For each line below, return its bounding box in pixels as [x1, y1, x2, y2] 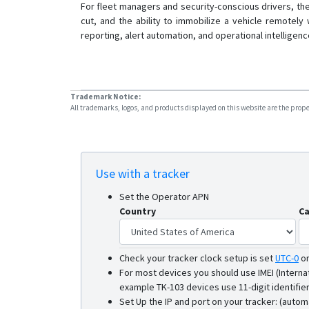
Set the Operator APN [119, 190, 209, 203]
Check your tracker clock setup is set [119, 252, 273, 264]
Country [119, 205, 156, 217]
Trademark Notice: [70, 92, 141, 101]
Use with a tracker [95, 166, 190, 181]
